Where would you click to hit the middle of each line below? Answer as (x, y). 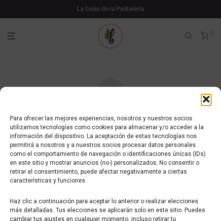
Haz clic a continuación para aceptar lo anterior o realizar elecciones (104, 201)
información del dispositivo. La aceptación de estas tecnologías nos (103, 136)
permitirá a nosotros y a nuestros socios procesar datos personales (103, 145)
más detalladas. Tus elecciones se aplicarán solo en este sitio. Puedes (108, 210)
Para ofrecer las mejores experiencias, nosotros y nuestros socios (101, 118)
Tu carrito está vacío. (110, 118)
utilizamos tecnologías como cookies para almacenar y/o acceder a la (107, 127)
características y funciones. (48, 181)
